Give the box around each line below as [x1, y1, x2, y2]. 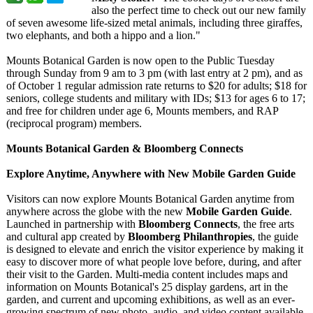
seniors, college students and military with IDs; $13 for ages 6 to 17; [6, 92, 305, 104]
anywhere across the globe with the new [6, 205, 186, 217]
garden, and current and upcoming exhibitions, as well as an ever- [6, 293, 295, 305]
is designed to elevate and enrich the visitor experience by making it [6, 243, 303, 255]
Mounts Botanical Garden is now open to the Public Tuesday [6, 54, 275, 66]
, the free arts [238, 218, 294, 230]
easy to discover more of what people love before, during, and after [6, 256, 301, 268]
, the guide [252, 231, 298, 242]
